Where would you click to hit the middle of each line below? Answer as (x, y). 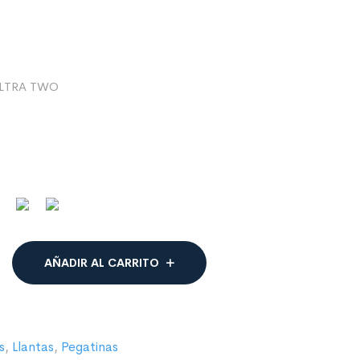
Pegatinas (90, 347)
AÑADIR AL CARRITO (102, 263)
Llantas (33, 347)
